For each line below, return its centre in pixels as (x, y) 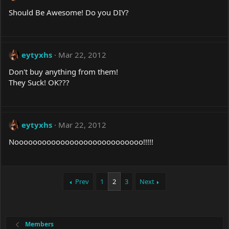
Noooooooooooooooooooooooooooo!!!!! (81, 142)
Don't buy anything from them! (63, 72)
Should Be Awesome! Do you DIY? (69, 13)
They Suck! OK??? (39, 83)
